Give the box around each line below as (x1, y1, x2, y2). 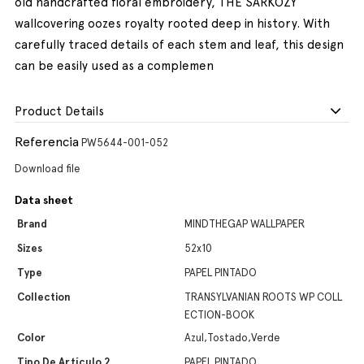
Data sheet (15, 193, 73, 207)
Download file (15, 162, 80, 175)
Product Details (15, 104, 104, 119)
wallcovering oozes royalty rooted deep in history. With (15, 16, 330, 31)
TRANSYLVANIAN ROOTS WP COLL (184, 291, 342, 303)
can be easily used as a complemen (15, 58, 214, 73)
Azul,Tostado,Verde (184, 331, 280, 344)
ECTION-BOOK (184, 309, 254, 321)
